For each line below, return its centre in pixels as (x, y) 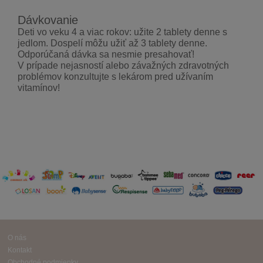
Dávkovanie (48, 20)
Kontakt (20, 250)
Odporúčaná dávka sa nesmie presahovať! (106, 55)
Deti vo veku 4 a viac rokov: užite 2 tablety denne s (122, 32)
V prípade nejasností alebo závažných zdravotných (123, 66)
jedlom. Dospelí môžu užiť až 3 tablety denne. (112, 43)
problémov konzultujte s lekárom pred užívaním (115, 77)
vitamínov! (40, 88)
